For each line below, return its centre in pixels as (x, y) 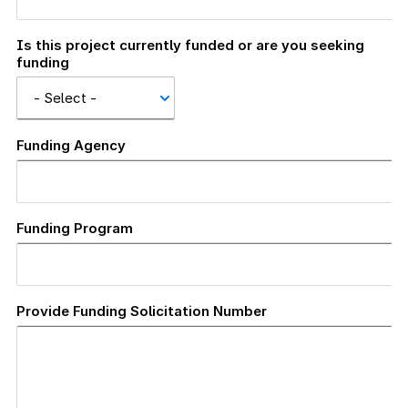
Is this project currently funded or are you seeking (190, 45)
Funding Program (75, 228)
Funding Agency (71, 145)
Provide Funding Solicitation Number (142, 311)
